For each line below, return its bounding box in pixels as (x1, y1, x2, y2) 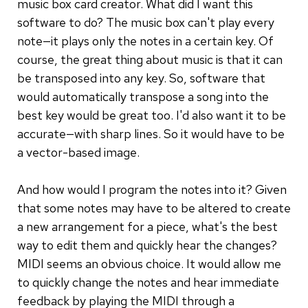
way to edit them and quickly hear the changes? (17, 236, 277, 253)
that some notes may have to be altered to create (17, 199, 291, 216)
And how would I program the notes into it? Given (17, 181, 287, 197)
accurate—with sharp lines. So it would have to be (17, 125, 285, 142)
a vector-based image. (17, 144, 140, 160)
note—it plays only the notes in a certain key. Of (17, 32, 274, 49)
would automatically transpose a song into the (17, 88, 269, 104)
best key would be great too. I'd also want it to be (17, 107, 286, 123)
